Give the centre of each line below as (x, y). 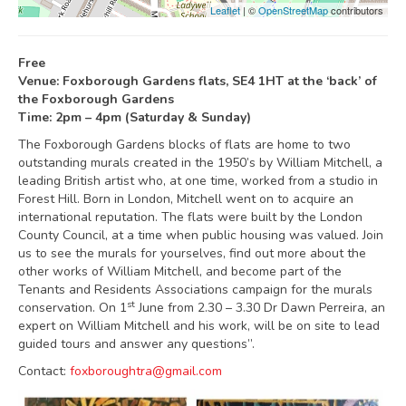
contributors (356, 10)
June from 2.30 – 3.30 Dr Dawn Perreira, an (260, 308)
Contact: (44, 371)
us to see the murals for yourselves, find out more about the (192, 253)
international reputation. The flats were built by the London (190, 217)
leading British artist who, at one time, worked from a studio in (198, 181)
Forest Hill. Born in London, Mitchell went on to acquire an (186, 199)
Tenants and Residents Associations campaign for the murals (195, 290)
